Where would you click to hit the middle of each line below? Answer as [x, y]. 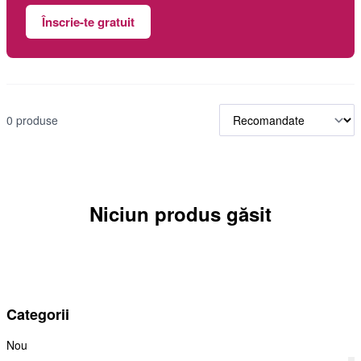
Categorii [38, 314]
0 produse [32, 120]
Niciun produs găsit [180, 214]
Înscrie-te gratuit [88, 22]
